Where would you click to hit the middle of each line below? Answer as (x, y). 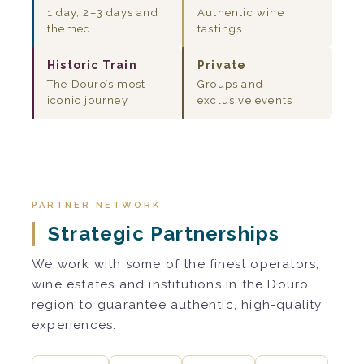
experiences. (74, 325)
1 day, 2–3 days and (103, 12)
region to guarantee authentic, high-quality (177, 304)
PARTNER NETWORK (96, 205)
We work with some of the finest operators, (176, 264)
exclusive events (245, 100)
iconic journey (88, 100)
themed (69, 28)
